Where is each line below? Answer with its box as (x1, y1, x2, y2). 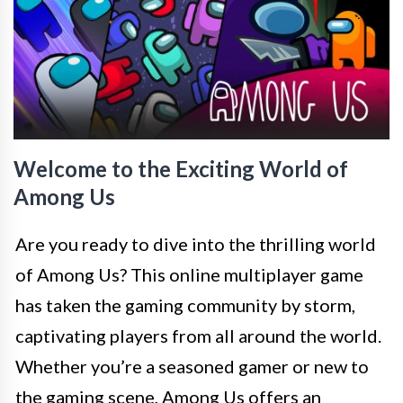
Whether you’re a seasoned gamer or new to (15, 355, 369, 377)
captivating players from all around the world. (15, 325, 381, 346)
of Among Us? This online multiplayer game (15, 264, 363, 285)
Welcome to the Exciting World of (13, 156, 348, 182)
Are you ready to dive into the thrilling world (15, 233, 376, 255)
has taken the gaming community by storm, (15, 294, 355, 316)
